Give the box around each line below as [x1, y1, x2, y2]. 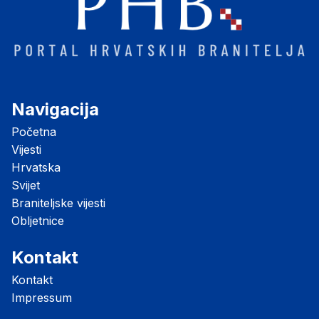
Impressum [11, 291, 72, 305]
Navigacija [11, 99, 99, 120]
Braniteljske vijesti [11, 196, 105, 211]
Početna [11, 125, 56, 140]
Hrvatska [11, 160, 61, 175]
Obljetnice [11, 214, 64, 229]
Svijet [11, 178, 40, 193]
